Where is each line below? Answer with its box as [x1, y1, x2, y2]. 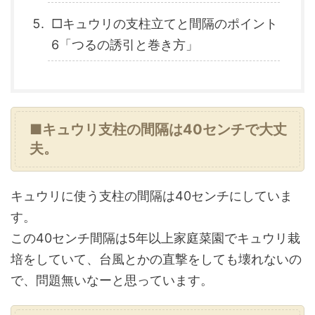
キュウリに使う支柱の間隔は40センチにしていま [11, 188, 292, 203]
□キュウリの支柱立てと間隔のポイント [51, 16, 278, 31]
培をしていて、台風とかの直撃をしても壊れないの [11, 252, 302, 266]
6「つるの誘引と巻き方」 [51, 37, 198, 52]
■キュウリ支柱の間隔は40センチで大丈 [30, 121, 287, 138]
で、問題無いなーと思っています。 [11, 273, 213, 288]
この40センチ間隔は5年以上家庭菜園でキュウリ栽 [11, 231, 300, 245]
